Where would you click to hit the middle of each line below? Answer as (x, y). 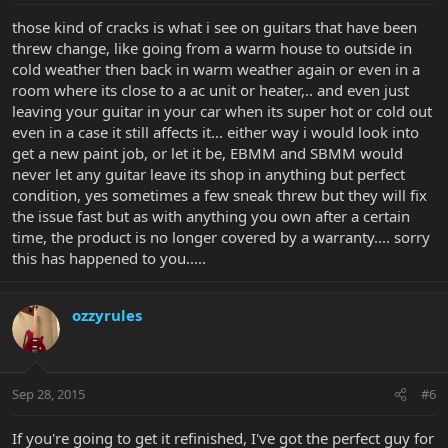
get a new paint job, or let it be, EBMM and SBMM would (207, 152)
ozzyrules (107, 314)
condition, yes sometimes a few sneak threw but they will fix (219, 194)
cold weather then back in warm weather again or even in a (216, 68)
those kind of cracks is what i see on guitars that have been (214, 26)
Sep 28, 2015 (48, 394)
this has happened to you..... (109, 257)
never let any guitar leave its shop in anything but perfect (208, 173)
